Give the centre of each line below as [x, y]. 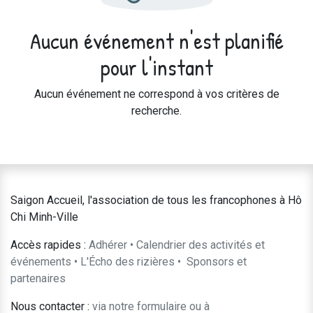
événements [41, 262]
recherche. [156, 111]
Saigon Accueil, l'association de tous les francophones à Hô [156, 200]
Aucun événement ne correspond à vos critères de [156, 94]
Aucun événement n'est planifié [156, 41]
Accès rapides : [48, 245]
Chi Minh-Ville [44, 217]
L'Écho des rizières [128, 262]
